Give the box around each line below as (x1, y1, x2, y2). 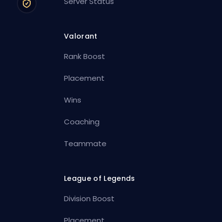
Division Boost (64, 193, 115, 204)
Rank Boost (64, 51, 106, 61)
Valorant (64, 31, 98, 41)
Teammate (64, 138, 107, 149)
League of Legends (64, 173, 135, 183)
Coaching (64, 116, 100, 127)
